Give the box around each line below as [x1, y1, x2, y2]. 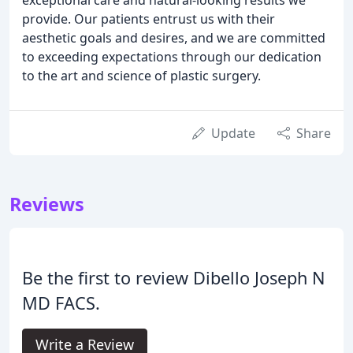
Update [211, 124, 255, 142]
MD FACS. [22, 291, 100, 314]
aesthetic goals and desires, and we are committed [22, 28, 325, 46]
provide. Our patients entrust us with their [22, 9, 275, 28]
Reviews [9, 191, 84, 217]
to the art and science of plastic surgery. [22, 66, 261, 84]
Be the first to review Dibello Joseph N [22, 266, 325, 289]
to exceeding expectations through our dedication [22, 47, 321, 65]
